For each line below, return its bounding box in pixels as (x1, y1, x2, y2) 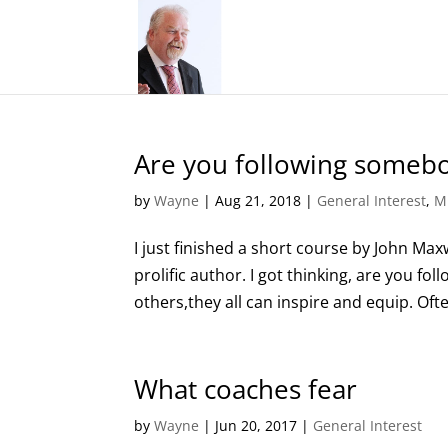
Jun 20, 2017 (215, 416, 298, 435)
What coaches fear (134, 371, 358, 407)
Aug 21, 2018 (215, 191, 302, 210)
